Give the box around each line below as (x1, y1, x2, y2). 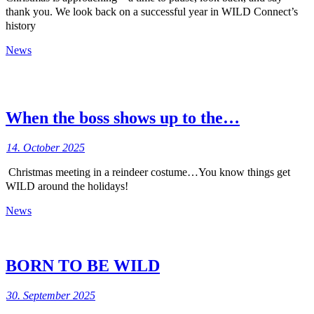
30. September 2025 (6, 289, 95, 301)
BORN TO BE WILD (6, 256, 160, 275)
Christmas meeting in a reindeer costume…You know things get (6, 165, 290, 178)
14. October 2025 (6, 141, 85, 153)
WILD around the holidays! (6, 179, 128, 192)
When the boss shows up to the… (6, 108, 240, 127)
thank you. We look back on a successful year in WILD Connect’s (6, 6, 298, 18)
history (6, 20, 36, 32)
